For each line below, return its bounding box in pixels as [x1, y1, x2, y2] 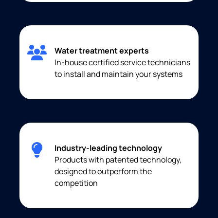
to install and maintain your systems [54, 68, 182, 79]
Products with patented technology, [54, 154, 182, 165]
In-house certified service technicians [54, 56, 190, 68]
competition [54, 177, 98, 188]
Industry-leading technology [54, 142, 162, 153]
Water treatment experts [54, 45, 149, 56]
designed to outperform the [54, 165, 152, 177]
